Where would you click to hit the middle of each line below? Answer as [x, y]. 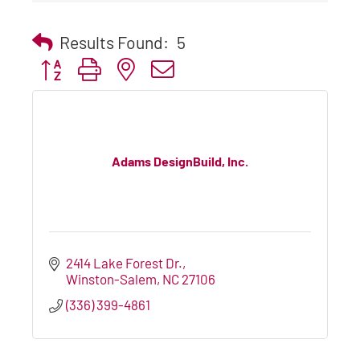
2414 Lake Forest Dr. [125, 262]
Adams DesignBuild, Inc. [180, 162]
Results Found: [114, 42]
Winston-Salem [112, 278]
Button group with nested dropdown [135, 68]
